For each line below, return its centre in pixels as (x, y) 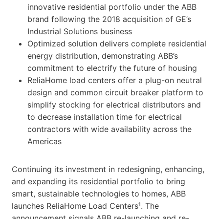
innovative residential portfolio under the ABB (112, 7)
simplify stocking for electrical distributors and (114, 104)
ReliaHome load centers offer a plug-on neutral (115, 80)
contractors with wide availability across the (109, 129)
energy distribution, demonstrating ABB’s (103, 55)
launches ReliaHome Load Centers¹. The (85, 206)
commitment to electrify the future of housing (112, 68)
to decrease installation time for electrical (105, 117)
